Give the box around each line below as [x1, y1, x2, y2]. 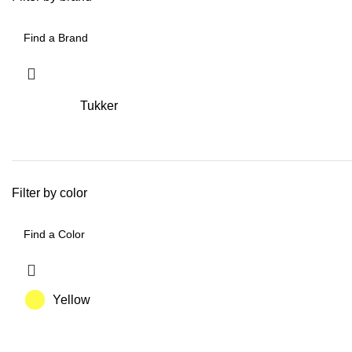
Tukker [80, 98, 118, 112]
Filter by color [12, 186, 87, 200]
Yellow [53, 293, 90, 306]
